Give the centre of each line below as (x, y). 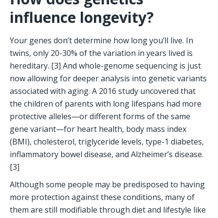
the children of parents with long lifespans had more (106, 104)
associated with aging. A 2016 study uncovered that (103, 91)
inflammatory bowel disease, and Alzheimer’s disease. (107, 154)
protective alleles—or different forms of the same (100, 117)
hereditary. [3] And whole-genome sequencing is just (105, 66)
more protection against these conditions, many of (102, 197)
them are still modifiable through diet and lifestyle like (108, 210)
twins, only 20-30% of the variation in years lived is (101, 53)
